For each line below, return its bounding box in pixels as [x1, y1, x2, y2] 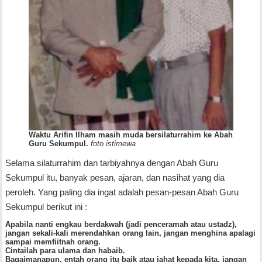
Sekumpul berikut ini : [5, 201, 92, 212]
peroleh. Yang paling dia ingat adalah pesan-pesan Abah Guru [5, 187, 239, 197]
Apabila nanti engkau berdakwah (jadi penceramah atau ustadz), [5, 219, 237, 229]
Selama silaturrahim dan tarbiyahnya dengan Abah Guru [5, 157, 218, 168]
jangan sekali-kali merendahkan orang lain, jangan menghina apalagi [5, 228, 256, 237]
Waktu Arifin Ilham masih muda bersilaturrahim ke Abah [28, 130, 233, 139]
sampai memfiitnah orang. [5, 237, 101, 246]
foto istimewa [90, 139, 136, 148]
